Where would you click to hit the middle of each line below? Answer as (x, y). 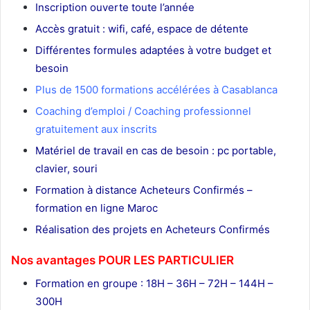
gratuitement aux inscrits (96, 129)
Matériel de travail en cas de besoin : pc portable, (156, 151)
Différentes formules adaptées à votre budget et (153, 51)
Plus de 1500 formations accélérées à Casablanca (156, 90)
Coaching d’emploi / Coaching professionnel (143, 111)
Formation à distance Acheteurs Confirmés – (144, 190)
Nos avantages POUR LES (84, 261)
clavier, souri (66, 169)
